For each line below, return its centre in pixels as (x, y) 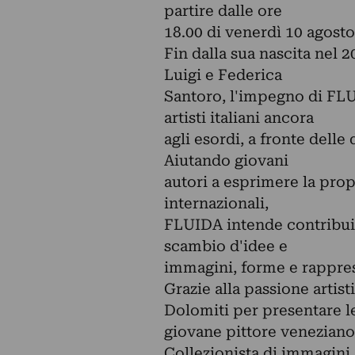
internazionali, (216, 203)
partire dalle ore (223, 11)
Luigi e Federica (223, 75)
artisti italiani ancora (239, 118)
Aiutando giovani (226, 160)
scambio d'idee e (225, 246)
